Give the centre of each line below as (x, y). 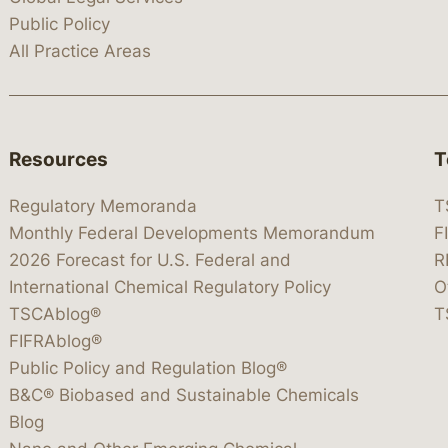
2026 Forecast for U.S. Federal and (150, 259)
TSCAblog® (55, 313)
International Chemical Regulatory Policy (170, 286)
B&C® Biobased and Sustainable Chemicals (184, 394)
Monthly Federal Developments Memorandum (192, 232)
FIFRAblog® (55, 340)
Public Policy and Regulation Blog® (148, 367)
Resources (58, 159)
